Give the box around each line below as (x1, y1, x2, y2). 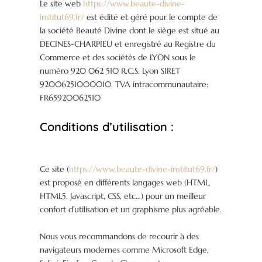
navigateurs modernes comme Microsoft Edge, (40, 244, 209, 256)
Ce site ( (40, 164, 70, 175)
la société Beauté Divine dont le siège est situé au (40, 25, 220, 36)
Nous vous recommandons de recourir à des (40, 231, 199, 242)
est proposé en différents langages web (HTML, (40, 177, 211, 188)
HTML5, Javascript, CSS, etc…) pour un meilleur (40, 191, 206, 202)
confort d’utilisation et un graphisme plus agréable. (40, 204, 222, 215)
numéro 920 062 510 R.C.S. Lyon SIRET (40, 65, 181, 77)
